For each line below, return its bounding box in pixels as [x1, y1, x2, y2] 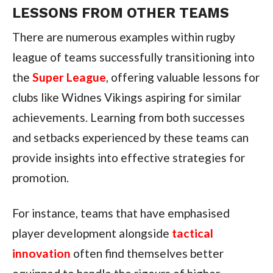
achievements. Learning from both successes [12, 110, 245, 125]
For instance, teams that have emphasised [12, 206, 230, 221]
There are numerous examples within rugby [12, 30, 235, 44]
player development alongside [12, 226, 169, 241]
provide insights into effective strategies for [12, 151, 245, 165]
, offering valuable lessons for [105, 70, 260, 85]
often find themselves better [70, 246, 224, 261]
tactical [169, 226, 213, 241]
